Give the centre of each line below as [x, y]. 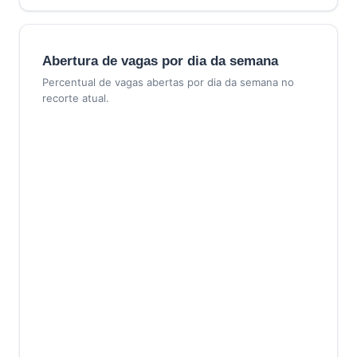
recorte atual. [76, 98]
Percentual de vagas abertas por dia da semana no [168, 82]
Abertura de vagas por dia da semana [160, 61]
